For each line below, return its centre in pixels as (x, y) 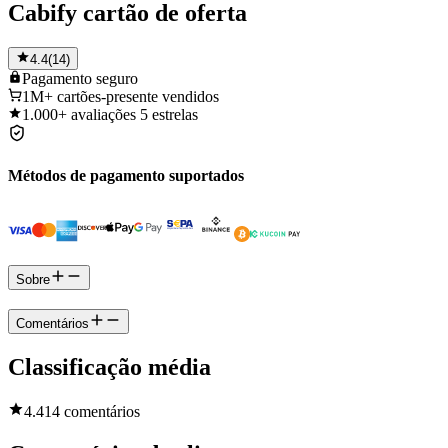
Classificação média (109, 366)
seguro (117, 78)
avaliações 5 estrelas (134, 114)
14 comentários (92, 411)
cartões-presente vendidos (138, 96)
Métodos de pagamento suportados (126, 176)
